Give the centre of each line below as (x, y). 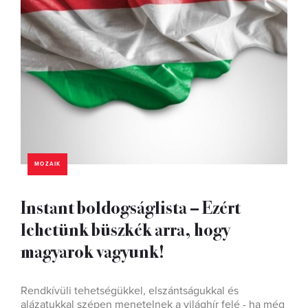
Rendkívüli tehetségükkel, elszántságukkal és (130, 291)
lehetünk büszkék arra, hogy (125, 229)
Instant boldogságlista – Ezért (131, 207)
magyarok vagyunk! (92, 251)
